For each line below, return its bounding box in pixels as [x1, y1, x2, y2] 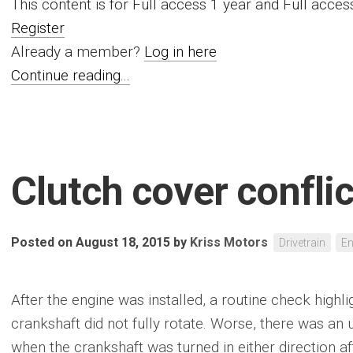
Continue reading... [11, 66, 130, 84]
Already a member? [11, 43, 144, 61]
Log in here [144, 43, 217, 61]
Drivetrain [279, 236, 325, 249]
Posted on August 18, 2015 [11, 235, 170, 250]
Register [11, 19, 65, 37]
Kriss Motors [190, 235, 268, 250]
